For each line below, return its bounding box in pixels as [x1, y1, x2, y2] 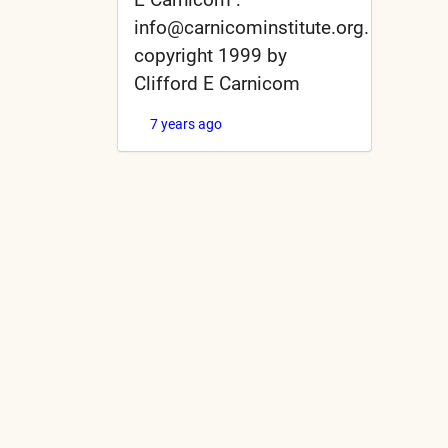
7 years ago [150, 115, 222, 132]
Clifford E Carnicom [134, 71, 300, 95]
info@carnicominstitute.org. [134, 15, 369, 39]
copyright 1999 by [134, 43, 287, 67]
